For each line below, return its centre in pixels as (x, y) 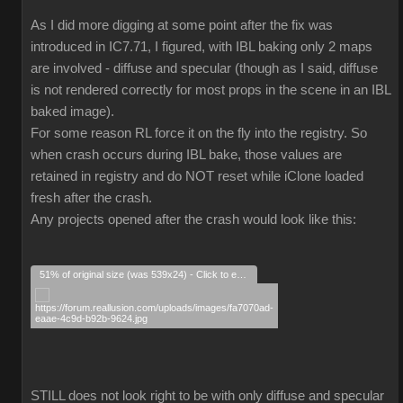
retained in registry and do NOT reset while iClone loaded (197, 176)
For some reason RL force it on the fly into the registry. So (199, 133)
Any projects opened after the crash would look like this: (193, 219)
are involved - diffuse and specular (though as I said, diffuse (204, 68)
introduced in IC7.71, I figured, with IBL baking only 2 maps (201, 47)
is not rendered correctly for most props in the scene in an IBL (210, 90)
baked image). (72, 112)
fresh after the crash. (91, 198)
